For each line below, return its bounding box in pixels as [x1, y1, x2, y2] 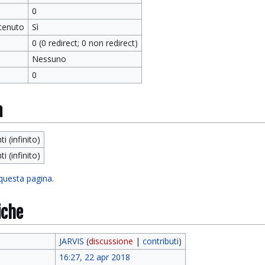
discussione [88, 235, 133, 247]
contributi [142, 235, 179, 247]
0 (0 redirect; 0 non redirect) [31, 37, 138, 49]
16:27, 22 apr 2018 [59, 251, 130, 263]
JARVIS [59, 235, 84, 247]
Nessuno [31, 53, 66, 64]
